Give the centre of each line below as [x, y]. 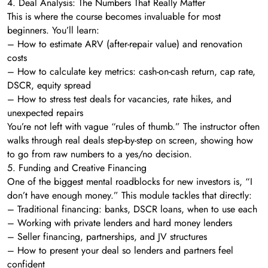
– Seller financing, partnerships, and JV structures [107, 236]
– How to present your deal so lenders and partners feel [120, 250]
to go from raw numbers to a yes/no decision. [100, 154]
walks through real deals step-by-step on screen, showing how [130, 140]
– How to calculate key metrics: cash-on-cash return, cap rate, [131, 71]
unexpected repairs [45, 112]
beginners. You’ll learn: [53, 30]
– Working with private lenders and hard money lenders [120, 223]
